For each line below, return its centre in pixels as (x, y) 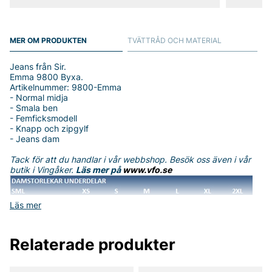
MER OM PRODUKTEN (48, 40)
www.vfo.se (147, 170)
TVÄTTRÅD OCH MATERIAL (175, 40)
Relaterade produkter (93, 245)
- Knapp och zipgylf (49, 128)
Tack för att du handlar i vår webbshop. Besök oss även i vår (130, 159)
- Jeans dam (35, 139)
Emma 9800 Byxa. (46, 77)
